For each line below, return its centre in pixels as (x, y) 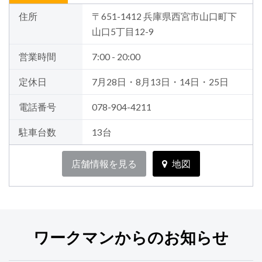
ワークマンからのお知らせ (131, 238)
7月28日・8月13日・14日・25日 (160, 82)
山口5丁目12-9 (123, 32)
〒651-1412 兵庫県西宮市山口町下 (164, 17)
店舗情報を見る (104, 164)
